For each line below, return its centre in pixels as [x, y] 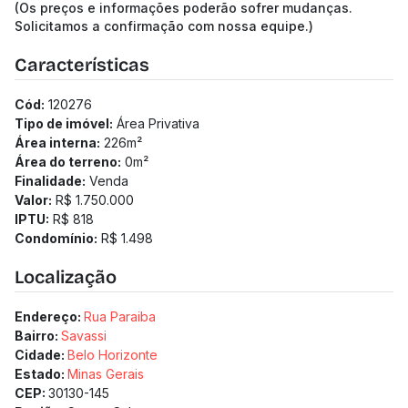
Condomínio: [56, 238]
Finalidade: [50, 181]
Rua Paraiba [120, 316]
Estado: [41, 374]
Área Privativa [158, 123]
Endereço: [49, 316]
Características [82, 65]
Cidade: [41, 355]
